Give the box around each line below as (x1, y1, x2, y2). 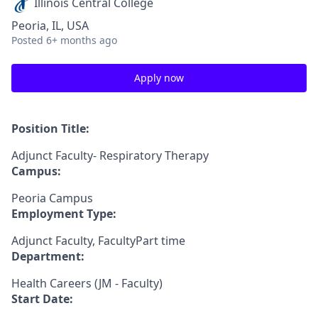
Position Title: (11, 121, 89, 136)
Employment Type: (11, 206, 116, 221)
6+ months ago (46, 33, 117, 47)
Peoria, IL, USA (11, 18, 89, 33)
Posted (11, 33, 43, 47)
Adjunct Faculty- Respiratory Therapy (11, 148, 209, 163)
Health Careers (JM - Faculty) (11, 275, 163, 291)
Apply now (134, 71, 184, 84)
